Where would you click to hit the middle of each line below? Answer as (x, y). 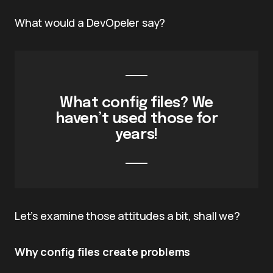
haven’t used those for (136, 119)
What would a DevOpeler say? (90, 23)
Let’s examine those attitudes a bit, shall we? (127, 216)
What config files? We (136, 103)
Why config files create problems (103, 252)
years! (136, 135)
